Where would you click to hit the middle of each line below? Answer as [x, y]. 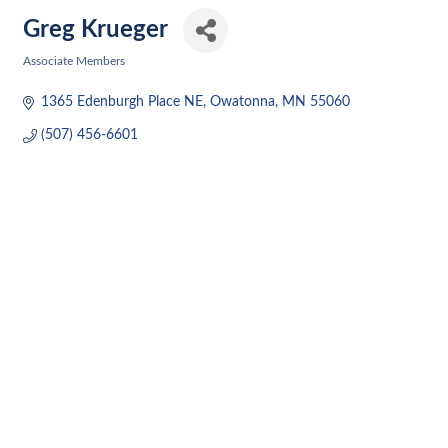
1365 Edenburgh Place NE [121, 102]
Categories [49, 75]
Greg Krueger [95, 30]
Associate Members [74, 61]
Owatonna [242, 102]
